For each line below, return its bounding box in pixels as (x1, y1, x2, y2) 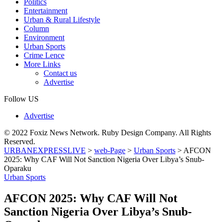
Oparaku (4, 164, 31, 172)
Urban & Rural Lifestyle (24, 15, 100, 24)
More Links (24, 59, 60, 68)
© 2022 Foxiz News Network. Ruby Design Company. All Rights (4, 128, 211, 137)
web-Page (94, 146, 125, 155)
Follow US (4, 94, 39, 103)
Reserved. (4, 137, 35, 146)
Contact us (44, 68, 77, 77)
